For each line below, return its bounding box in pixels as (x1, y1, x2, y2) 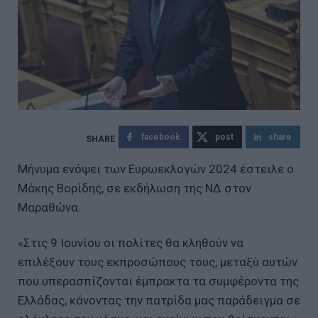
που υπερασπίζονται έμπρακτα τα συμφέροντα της (18, 273, 299, 288)
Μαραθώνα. (18, 199, 81, 214)
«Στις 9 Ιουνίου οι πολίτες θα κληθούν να (18, 235, 243, 250)
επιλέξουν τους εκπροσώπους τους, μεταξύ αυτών (18, 254, 297, 269)
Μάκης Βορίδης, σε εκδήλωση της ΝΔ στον (18, 180, 251, 195)
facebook (141, 131, 180, 142)
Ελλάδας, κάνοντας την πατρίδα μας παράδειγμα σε (18, 292, 300, 307)
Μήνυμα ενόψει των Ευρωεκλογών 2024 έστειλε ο (18, 161, 294, 176)
